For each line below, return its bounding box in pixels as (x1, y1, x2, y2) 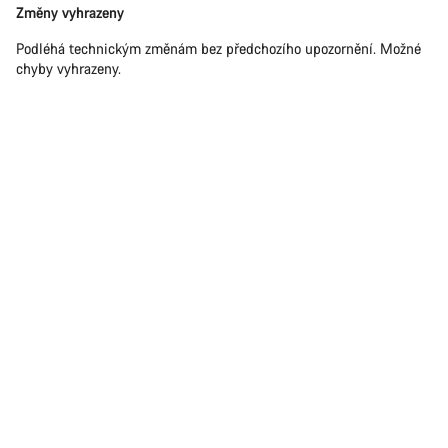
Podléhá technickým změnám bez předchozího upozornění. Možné (16, 39, 421, 59)
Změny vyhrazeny (16, 3, 124, 23)
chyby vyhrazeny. (16, 59, 121, 79)
